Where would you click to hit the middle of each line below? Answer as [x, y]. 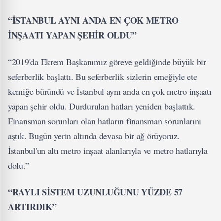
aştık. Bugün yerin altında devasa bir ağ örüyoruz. [94, 136]
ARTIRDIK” [32, 207]
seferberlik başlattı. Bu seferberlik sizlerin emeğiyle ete [103, 76]
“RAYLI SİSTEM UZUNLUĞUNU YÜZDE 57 [95, 192]
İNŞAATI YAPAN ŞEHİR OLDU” [72, 35]
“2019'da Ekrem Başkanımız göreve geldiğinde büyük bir [107, 62]
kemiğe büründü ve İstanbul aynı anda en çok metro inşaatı [110, 91]
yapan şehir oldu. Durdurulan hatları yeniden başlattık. [102, 106]
